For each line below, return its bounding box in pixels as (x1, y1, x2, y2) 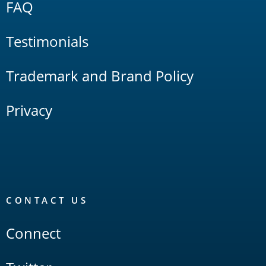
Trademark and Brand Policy (6, 65, 194, 85)
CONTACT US (6, 194, 88, 206)
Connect (6, 223, 61, 243)
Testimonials (6, 31, 88, 51)
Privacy (6, 100, 52, 120)
